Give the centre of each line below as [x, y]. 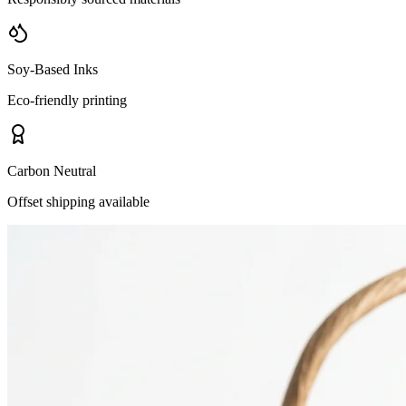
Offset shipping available [78, 202]
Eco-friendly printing [67, 101]
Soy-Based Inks [53, 70]
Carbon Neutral [52, 171]
